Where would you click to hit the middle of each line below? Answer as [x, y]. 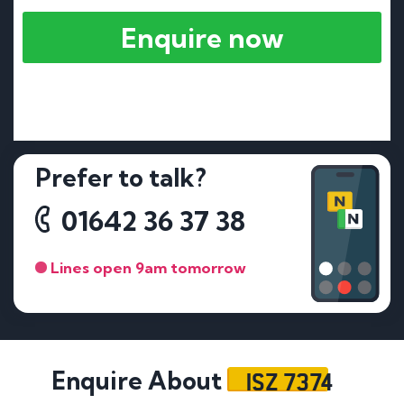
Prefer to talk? [121, 177]
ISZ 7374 [290, 380]
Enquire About [139, 381]
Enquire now [202, 37]
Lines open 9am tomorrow [148, 267]
